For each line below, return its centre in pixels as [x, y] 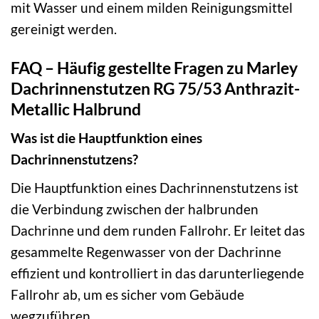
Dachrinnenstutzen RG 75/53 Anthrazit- [155, 88]
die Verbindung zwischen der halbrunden [135, 209]
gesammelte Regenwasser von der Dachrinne [146, 251]
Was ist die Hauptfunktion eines [106, 138]
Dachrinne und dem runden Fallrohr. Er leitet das [158, 230]
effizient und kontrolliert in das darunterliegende [157, 273]
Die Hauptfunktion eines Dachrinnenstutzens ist [155, 187]
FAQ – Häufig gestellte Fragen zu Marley [154, 67]
